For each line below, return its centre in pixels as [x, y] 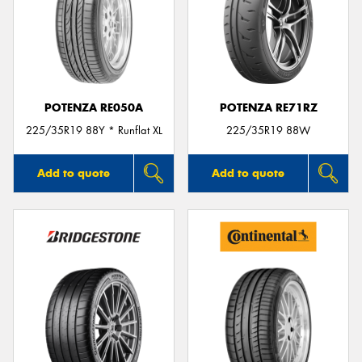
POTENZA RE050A [94, 107]
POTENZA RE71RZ [268, 107]
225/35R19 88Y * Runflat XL [94, 131]
